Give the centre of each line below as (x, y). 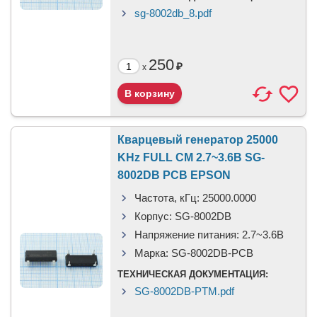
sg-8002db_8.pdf (173, 13)
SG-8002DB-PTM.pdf (184, 291)
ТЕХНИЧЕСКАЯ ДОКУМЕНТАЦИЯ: (193, 274)
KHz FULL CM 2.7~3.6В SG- (191, 157)
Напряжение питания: (187, 235)
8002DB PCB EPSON (174, 175)
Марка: (151, 253)
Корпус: (153, 216)
